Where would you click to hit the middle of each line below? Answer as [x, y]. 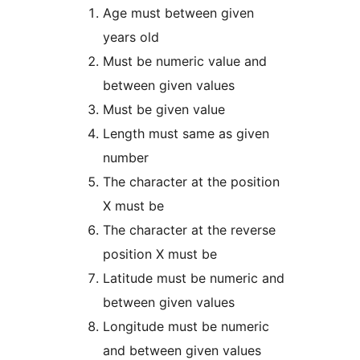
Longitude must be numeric [186, 327]
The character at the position [191, 182]
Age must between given [178, 13]
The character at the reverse [189, 230]
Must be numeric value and [185, 61]
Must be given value [164, 110]
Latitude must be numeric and [194, 278]
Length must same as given [186, 134]
